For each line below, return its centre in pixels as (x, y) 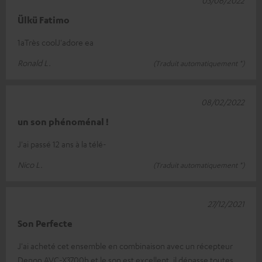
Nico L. (30, 165)
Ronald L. (34, 63)
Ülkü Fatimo (44, 20)
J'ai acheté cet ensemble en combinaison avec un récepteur (125, 246)
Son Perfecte (45, 224)
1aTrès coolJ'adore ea (56, 42)
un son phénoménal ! (63, 122)
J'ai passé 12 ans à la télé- (62, 144)
